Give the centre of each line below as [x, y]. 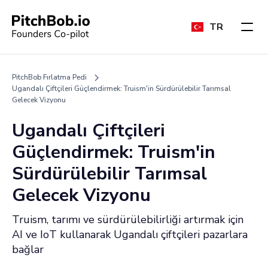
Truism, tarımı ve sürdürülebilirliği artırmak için [128, 220]
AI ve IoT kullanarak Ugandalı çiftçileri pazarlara [130, 234]
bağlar [28, 249]
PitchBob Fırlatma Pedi [49, 77]
